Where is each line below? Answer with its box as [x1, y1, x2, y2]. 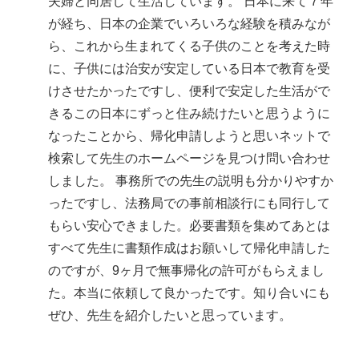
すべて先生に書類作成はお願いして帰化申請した [48, 240, 330, 255]
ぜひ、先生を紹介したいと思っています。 [48, 308, 292, 322]
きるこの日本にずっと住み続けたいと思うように [48, 106, 330, 120]
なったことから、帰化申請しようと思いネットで [48, 128, 330, 143]
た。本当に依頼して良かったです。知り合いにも [48, 285, 330, 300]
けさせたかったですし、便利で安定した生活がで [48, 83, 330, 98]
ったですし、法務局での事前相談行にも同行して [48, 196, 330, 210]
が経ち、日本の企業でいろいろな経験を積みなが [48, 16, 330, 30]
